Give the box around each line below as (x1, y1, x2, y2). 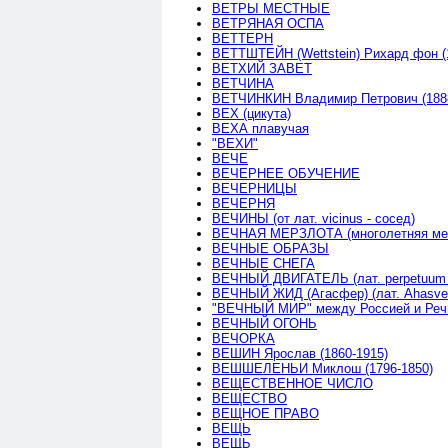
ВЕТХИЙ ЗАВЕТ (212, 60, 312, 76)
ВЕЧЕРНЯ (212, 195, 275, 211)
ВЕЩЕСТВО (212, 390, 287, 406)
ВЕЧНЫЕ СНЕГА (212, 255, 315, 271)
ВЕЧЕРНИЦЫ (212, 180, 297, 196)
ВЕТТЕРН (212, 30, 273, 46)
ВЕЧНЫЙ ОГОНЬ (212, 315, 317, 331)
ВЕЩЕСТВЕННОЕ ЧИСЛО (212, 375, 373, 391)
